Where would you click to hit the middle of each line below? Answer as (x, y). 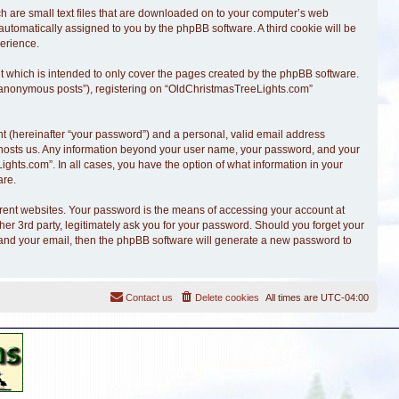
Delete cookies (227, 297)
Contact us (149, 297)
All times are (293, 297)
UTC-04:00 (345, 297)
